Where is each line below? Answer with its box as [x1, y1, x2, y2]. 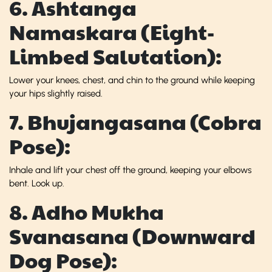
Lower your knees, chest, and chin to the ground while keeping [9, 74, 255, 86]
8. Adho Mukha [9, 197, 164, 226]
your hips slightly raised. [9, 87, 103, 99]
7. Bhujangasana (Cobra [9, 107, 262, 136]
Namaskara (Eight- [9, 17, 214, 46]
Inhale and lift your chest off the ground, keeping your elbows [9, 164, 251, 175]
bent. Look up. [9, 177, 64, 189]
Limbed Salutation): [9, 41, 222, 70]
